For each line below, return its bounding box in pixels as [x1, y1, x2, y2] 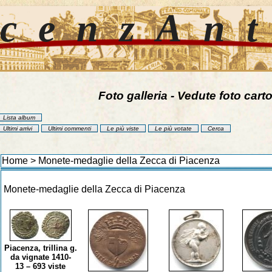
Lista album [3, 114, 35, 121]
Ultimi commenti [48, 125, 91, 132]
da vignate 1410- [10, 253, 71, 262]
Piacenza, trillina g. [4, 243, 77, 253]
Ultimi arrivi [3, 125, 32, 132]
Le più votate [155, 125, 192, 132]
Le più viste [107, 125, 139, 132]
